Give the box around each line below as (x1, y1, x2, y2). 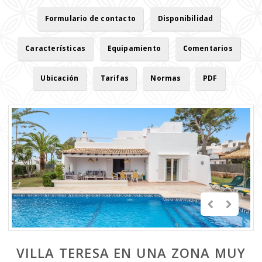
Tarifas (100, 73, 129, 83)
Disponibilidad (157, 13, 213, 23)
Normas (150, 73, 181, 83)
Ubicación (40, 73, 79, 83)
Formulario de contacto (44, 13, 136, 23)
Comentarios (182, 43, 233, 53)
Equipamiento (107, 43, 161, 53)
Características (25, 43, 86, 53)
